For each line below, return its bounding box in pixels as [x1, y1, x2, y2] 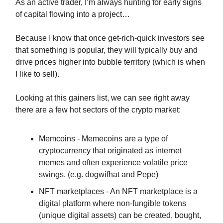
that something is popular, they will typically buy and [15, 45, 198, 54]
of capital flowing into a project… [15, 9, 130, 18]
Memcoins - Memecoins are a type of [39, 134, 168, 143]
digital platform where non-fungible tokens [39, 199, 186, 208]
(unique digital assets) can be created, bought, [39, 211, 201, 220]
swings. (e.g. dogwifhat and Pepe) [39, 170, 158, 179]
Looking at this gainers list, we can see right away [15, 93, 190, 102]
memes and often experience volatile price [39, 158, 188, 167]
